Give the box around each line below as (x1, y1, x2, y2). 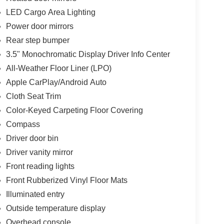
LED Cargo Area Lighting (5, 8, 95, 17)
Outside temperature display (5, 204, 105, 213)
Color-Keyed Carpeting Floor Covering (5, 106, 143, 115)
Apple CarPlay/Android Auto (5, 78, 106, 87)
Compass (5, 120, 40, 129)
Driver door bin (5, 134, 58, 143)
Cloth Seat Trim (5, 92, 61, 101)
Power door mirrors (5, 22, 73, 31)
